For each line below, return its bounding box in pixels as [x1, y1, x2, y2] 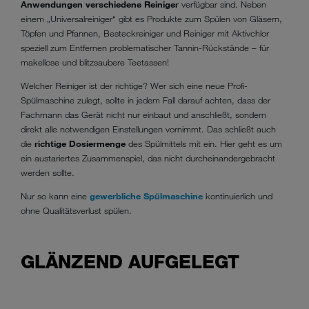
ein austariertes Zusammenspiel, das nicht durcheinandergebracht [21, 152, 275, 164]
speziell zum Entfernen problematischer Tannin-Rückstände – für [21, 41, 269, 53]
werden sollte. [21, 167, 74, 179]
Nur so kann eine [21, 190, 90, 202]
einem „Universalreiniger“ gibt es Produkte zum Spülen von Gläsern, [21, 12, 282, 24]
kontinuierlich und [203, 190, 272, 202]
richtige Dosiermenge [34, 138, 126, 150]
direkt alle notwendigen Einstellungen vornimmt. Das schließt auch [21, 123, 276, 135]
